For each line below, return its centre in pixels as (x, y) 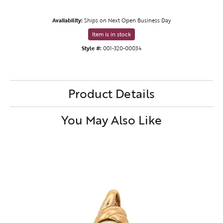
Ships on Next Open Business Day (127, 20)
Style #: (92, 48)
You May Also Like (111, 119)
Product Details (111, 93)
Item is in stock (111, 34)
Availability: (67, 20)
